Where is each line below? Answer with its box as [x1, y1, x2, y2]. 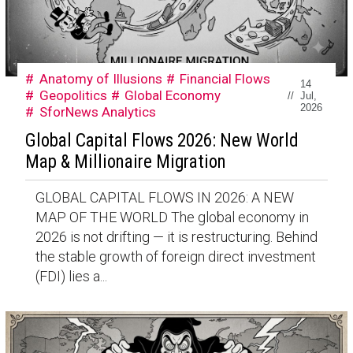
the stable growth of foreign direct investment [35, 247, 316, 265]
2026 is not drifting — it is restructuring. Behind [35, 228, 318, 245]
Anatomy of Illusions [39, 70, 162, 87]
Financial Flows [180, 70, 271, 87]
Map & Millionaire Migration [24, 150, 226, 173]
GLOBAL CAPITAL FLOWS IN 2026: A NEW [35, 188, 294, 206]
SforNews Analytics [39, 103, 156, 120]
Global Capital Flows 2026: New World [24, 129, 299, 151]
